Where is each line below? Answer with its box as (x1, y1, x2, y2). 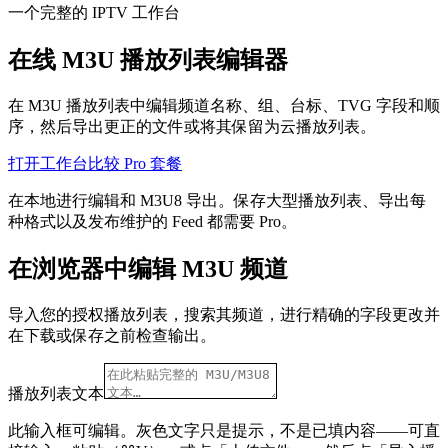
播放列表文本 (8, 384, 104, 402)
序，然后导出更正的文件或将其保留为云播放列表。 (8, 117, 376, 135)
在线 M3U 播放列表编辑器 (8, 46, 288, 73)
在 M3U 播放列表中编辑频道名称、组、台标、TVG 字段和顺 (8, 96, 440, 114)
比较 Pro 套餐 (88, 154, 182, 172)
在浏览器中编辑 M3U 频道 (8, 255, 288, 282)
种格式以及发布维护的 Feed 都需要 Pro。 (8, 212, 297, 230)
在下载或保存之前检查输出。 (8, 326, 216, 344)
